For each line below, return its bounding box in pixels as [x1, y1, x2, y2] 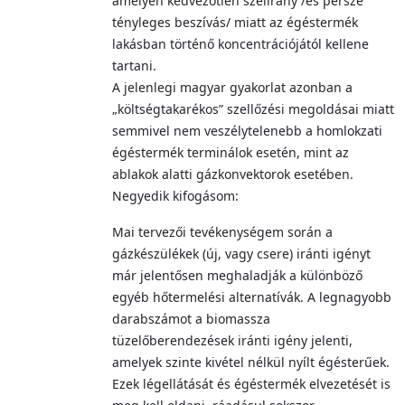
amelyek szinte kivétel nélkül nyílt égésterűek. [112, 353, 390, 371]
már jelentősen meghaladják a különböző [112, 267, 363, 284]
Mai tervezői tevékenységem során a [112, 223, 333, 240]
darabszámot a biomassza [112, 310, 270, 327]
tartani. [112, 57, 156, 74]
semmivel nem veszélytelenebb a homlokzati [112, 122, 382, 139]
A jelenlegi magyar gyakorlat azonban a [112, 79, 353, 96]
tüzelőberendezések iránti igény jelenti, [112, 332, 353, 349]
